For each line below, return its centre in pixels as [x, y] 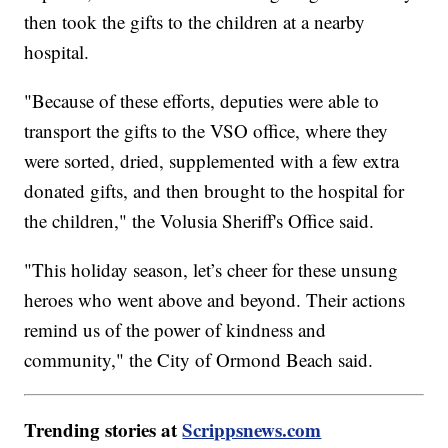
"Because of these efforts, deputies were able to [202, 101]
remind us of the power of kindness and [175, 330]
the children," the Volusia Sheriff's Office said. [202, 221]
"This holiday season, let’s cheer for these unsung [211, 270]
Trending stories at [103, 430]
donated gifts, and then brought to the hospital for [214, 191]
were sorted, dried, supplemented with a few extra [212, 161]
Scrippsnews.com [252, 430]
